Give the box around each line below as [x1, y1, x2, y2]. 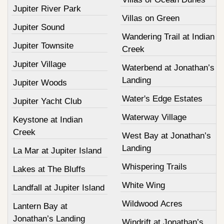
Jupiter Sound [13, 22, 64, 32]
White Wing [121, 180, 165, 190]
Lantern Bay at [13, 201, 67, 211]
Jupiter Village [13, 59, 66, 69]
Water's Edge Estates [121, 94, 202, 104]
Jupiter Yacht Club [13, 96, 81, 106]
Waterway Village [121, 112, 186, 122]
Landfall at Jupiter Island [13, 183, 104, 193]
